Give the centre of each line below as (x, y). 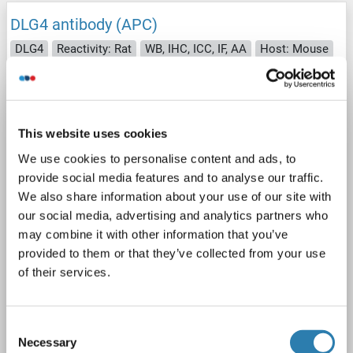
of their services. (64, 272)
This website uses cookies (93, 133)
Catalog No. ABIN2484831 (84, 299)
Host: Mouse (294, 49)
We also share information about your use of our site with (175, 196)
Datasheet (98, 330)
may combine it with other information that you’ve (153, 234)
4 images (68, 111)
